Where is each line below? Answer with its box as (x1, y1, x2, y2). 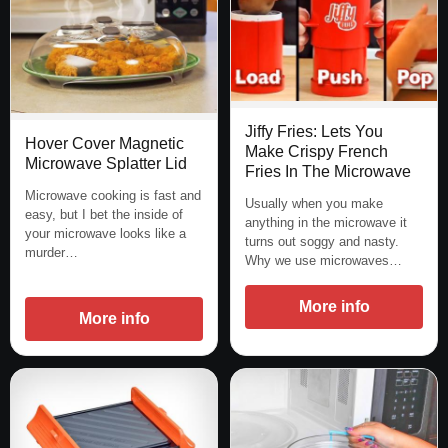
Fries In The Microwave (245, 162, 411, 180)
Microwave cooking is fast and (25, 188, 201, 204)
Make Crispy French (245, 142, 388, 160)
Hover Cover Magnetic (25, 135, 184, 153)
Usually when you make (245, 195, 383, 211)
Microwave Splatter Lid (25, 155, 187, 173)
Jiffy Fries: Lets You (245, 122, 383, 140)
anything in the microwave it (245, 214, 407, 230)
